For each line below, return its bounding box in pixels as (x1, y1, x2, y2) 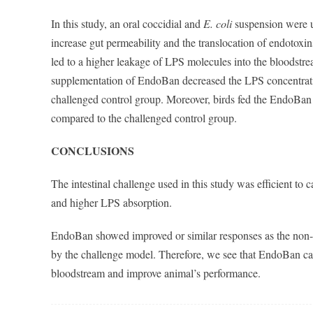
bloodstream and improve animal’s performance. (51, 265, 261, 280)
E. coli (203, 16, 232, 31)
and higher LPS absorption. (51, 195, 172, 210)
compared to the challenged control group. (51, 110, 237, 125)
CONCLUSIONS (51, 143, 134, 159)
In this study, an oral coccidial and (51, 16, 203, 31)
